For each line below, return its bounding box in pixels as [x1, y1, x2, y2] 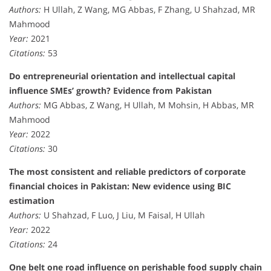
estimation [9, 194, 54, 206]
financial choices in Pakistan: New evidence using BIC [9, 180, 231, 192]
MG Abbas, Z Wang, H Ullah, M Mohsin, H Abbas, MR [41, 99, 254, 111]
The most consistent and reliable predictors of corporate [9, 165, 246, 177]
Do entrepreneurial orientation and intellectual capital [9, 70, 235, 82]
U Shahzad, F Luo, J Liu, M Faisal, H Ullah [41, 209, 205, 221]
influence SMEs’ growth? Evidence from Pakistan [9, 84, 212, 96]
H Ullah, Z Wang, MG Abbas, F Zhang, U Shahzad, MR [41, 3, 255, 15]
